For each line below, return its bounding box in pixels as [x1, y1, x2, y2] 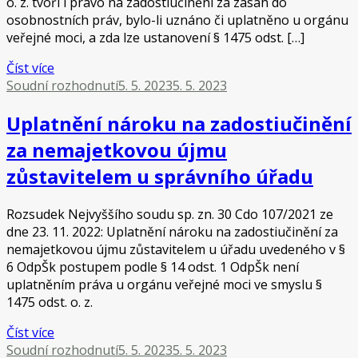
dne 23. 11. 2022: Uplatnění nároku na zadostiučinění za [6, 222, 338, 241]
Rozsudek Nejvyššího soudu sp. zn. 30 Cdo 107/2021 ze [6, 205, 333, 223]
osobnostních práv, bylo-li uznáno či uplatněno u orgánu [6, 10, 348, 29]
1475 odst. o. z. [6, 292, 93, 311]
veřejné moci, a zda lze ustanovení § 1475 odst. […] [6, 28, 304, 46]
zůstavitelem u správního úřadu [6, 162, 313, 189]
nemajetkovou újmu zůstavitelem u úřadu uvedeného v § [6, 240, 345, 258]
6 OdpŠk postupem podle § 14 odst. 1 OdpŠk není [6, 257, 299, 276]
